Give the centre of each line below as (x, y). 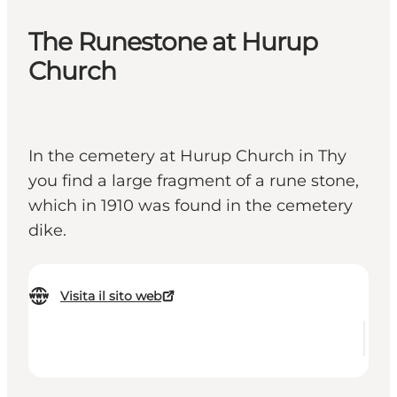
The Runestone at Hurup (173, 42)
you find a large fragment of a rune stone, (194, 181)
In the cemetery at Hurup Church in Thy (187, 156)
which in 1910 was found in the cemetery (191, 206)
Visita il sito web (111, 296)
